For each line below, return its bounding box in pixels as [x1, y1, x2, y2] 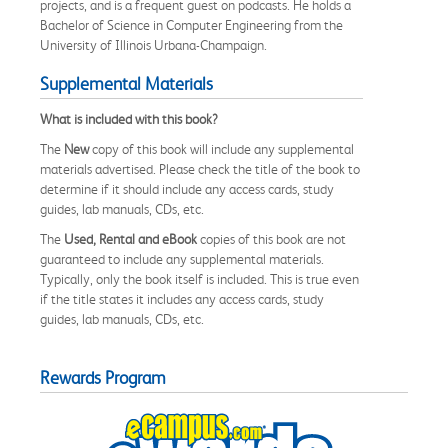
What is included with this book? [40, 110, 218, 127]
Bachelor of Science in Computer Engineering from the [40, 16, 343, 33]
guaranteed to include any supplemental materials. [40, 250, 324, 267]
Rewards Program [40, 367, 166, 388]
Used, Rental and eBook [64, 230, 197, 247]
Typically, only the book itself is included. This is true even [40, 270, 359, 287]
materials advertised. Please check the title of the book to [40, 160, 360, 177]
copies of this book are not [197, 230, 346, 247]
